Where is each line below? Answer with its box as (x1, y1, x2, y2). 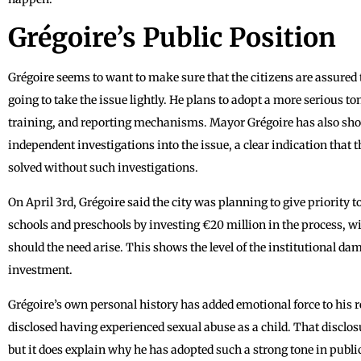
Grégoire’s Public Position (8, 21, 336, 54)
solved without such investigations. (8, 160, 198, 175)
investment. (8, 262, 73, 277)
